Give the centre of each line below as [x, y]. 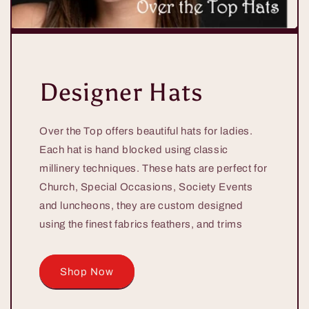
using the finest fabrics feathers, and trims [141, 225]
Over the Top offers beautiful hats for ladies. [146, 131]
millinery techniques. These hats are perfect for [153, 169]
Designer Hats [121, 93]
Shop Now [87, 271]
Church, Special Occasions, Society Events [146, 187]
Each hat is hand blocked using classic [134, 150]
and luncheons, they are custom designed [141, 206]
